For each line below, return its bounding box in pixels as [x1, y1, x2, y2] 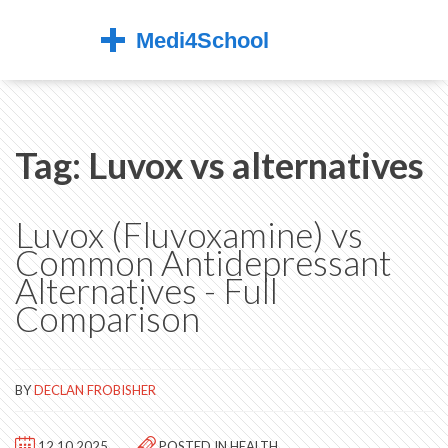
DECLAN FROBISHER [34, 382, 156, 398]
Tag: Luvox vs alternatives [15, 143, 424, 187]
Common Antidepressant [15, 241, 391, 283]
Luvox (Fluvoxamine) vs [15, 213, 363, 255]
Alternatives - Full [15, 269, 278, 311]
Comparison [15, 297, 200, 339]
